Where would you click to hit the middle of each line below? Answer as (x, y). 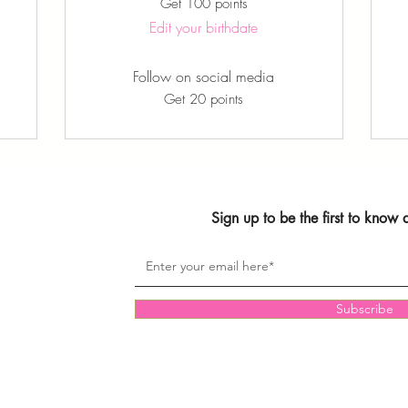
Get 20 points (204, 99)
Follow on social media (204, 76)
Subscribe (365, 309)
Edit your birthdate (204, 27)
